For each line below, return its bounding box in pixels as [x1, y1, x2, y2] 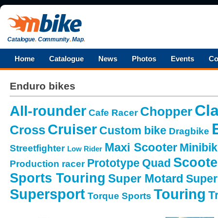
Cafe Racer [89, 107, 138, 118]
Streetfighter [10, 143, 65, 153]
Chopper [140, 105, 192, 118]
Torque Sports [88, 190, 151, 201]
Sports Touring [10, 170, 106, 185]
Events [171, 54, 194, 63]
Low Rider [67, 145, 102, 153]
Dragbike [169, 126, 209, 136]
